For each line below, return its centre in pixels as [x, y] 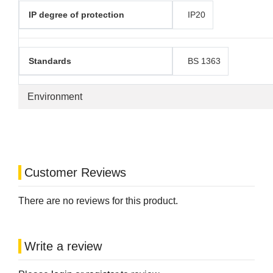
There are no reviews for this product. [98, 201]
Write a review [63, 246]
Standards [50, 61]
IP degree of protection [76, 15]
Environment [55, 97]
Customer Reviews [75, 173]
